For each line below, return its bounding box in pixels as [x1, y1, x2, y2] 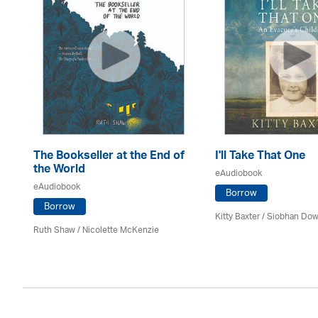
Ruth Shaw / [33, 221, 82, 240]
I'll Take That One [215, 146, 305, 168]
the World [33, 159, 85, 182]
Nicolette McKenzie [82, 221, 159, 240]
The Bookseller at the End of [33, 146, 185, 168]
